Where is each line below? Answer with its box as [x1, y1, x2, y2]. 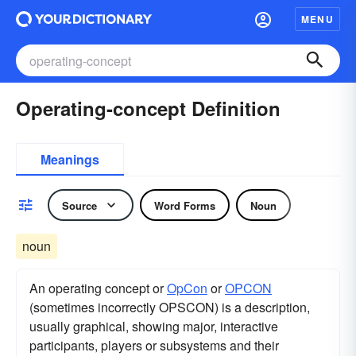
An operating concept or [29, 279, 167, 297]
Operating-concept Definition [16, 95, 281, 122]
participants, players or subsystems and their [29, 336, 279, 354]
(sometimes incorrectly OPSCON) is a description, [29, 298, 310, 316]
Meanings [41, 150, 99, 168]
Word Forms [154, 197, 215, 213]
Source [62, 197, 97, 213]
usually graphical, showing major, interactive [29, 317, 278, 335]
